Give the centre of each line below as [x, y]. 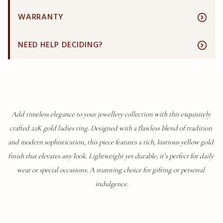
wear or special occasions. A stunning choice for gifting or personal [111, 170]
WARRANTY [41, 17]
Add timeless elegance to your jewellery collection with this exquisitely [111, 114]
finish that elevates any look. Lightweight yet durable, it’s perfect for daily [111, 156]
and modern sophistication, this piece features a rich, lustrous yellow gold [111, 142]
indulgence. [111, 184]
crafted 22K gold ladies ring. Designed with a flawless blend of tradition [111, 128]
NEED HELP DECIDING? [61, 45]
